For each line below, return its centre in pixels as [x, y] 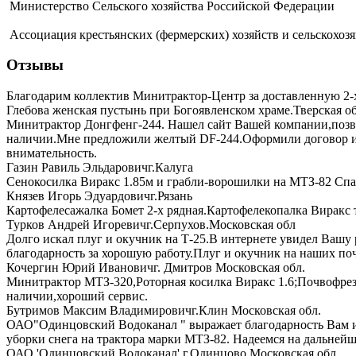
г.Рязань [171, 196]
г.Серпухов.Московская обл [221, 225]
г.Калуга [170, 168]
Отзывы [35, 65]
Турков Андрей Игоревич [76, 225]
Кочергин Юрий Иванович [80, 268]
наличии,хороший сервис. [77, 296]
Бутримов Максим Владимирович [99, 311]
